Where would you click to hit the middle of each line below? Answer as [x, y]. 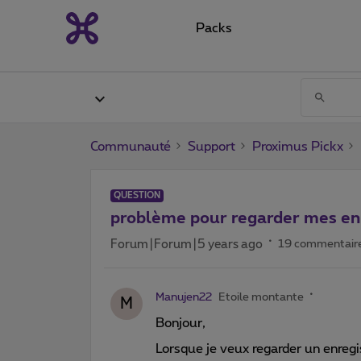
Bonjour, [180, 323]
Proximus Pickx [298, 146]
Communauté [131, 146]
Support [212, 146]
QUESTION [137, 195]
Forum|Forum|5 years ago [187, 244]
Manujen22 [184, 297]
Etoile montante [261, 297]
